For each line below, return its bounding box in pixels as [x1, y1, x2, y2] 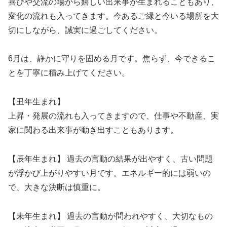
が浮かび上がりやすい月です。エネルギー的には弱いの [8, 168, 211, 177]
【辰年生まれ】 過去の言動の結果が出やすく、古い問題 [8, 154, 213, 163]
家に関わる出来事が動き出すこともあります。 [8, 126, 178, 135]
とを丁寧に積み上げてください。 [8, 68, 130, 78]
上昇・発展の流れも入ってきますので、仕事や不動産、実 [8, 111, 219, 121]
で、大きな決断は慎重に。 [8, 182, 105, 192]
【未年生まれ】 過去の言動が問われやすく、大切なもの [8, 211, 213, 220]
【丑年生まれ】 [8, 97, 65, 106]
